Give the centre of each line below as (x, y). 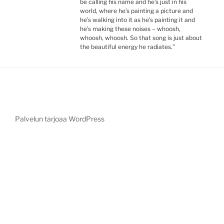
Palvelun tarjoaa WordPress (60, 118)
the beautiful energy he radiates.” (127, 46)
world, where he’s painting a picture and (136, 10)
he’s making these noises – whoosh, (130, 28)
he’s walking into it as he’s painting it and (137, 19)
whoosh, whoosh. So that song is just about (141, 37)
